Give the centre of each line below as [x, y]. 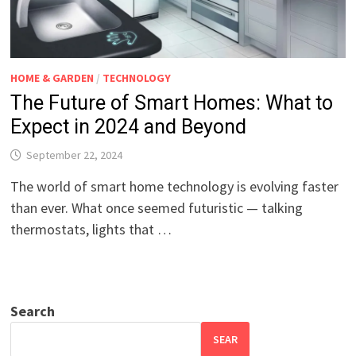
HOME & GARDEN [52, 77]
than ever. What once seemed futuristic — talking [157, 207]
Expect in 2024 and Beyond [129, 126]
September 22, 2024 [75, 155]
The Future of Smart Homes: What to [172, 103]
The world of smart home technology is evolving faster [175, 186]
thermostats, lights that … [91, 229]
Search [33, 311]
